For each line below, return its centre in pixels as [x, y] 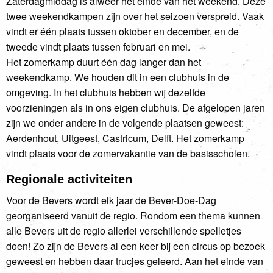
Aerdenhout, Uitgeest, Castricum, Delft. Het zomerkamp [125, 138]
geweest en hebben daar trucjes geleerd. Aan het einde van [135, 261]
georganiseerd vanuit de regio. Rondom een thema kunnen [133, 215]
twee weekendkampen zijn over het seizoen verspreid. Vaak [135, 16]
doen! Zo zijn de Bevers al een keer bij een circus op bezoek [136, 246]
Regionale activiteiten [69, 179]
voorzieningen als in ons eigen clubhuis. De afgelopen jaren [136, 107]
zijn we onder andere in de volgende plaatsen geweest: [125, 122]
